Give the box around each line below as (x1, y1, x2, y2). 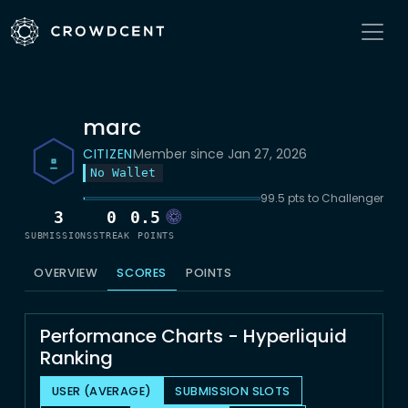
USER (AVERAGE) (52, 382, 152, 399)
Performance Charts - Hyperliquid (40, 323, 347, 349)
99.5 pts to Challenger (260, 190, 383, 206)
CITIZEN (83, 145, 133, 163)
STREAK (93, 229, 131, 240)
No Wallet (90, 166, 156, 179)
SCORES (117, 265, 168, 280)
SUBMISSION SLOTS (175, 382, 291, 399)
